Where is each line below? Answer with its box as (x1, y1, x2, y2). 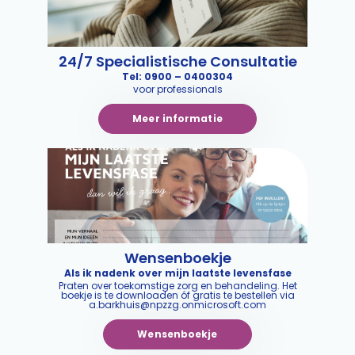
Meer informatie (132, 112, 223, 125)
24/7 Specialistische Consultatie (58, 52, 297, 71)
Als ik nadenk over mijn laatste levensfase (63, 266, 292, 280)
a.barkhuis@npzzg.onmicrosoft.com (89, 298, 266, 311)
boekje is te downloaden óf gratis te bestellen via (60, 288, 295, 302)
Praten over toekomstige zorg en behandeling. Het (58, 279, 297, 292)
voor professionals (132, 82, 223, 96)
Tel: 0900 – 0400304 (122, 70, 233, 83)
